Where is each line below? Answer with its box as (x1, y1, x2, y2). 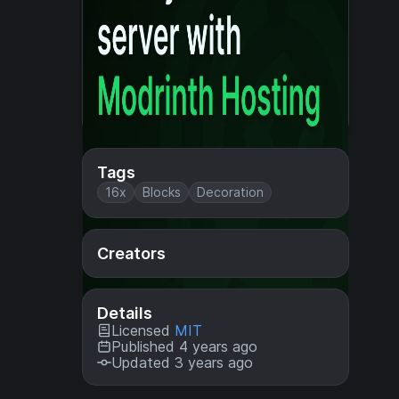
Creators (97, 244, 166, 263)
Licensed (111, 322, 175, 339)
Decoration (197, 184, 264, 199)
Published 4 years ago (111, 338, 257, 355)
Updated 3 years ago (111, 354, 253, 371)
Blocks (142, 184, 181, 199)
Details (97, 304, 152, 322)
